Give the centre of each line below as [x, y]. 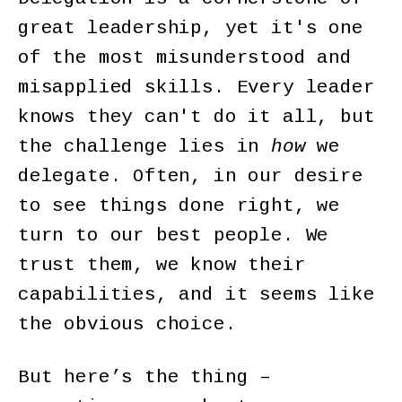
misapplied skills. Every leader [197, 88]
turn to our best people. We [174, 236]
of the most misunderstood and [185, 58]
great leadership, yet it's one [191, 29]
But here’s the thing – [145, 377]
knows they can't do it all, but [197, 118]
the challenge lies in [145, 147]
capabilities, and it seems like [197, 295]
